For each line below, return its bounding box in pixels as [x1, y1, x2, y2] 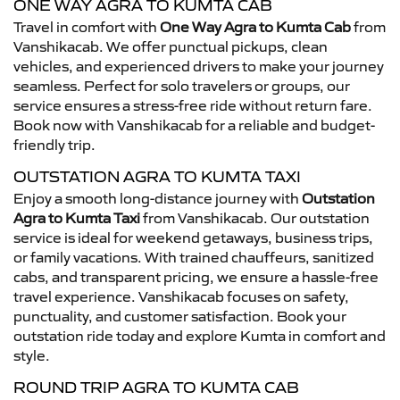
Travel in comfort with [13, 18, 160, 36]
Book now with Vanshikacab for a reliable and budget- [13, 116, 375, 134]
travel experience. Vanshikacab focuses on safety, [13, 287, 349, 305]
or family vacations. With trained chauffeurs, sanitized [13, 248, 374, 266]
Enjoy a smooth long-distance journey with [13, 189, 302, 207]
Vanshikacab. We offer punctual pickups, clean [13, 37, 328, 55]
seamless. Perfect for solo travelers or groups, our [13, 77, 350, 95]
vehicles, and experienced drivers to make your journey [13, 57, 384, 75]
